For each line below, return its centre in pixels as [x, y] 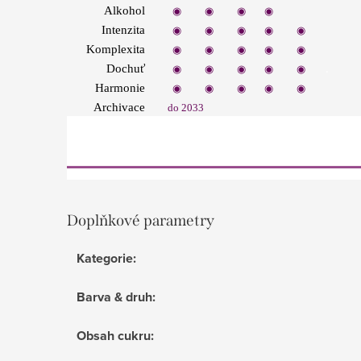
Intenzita [123, 29]
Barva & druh [114, 297]
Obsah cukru [114, 335]
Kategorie [105, 258]
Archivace [119, 107]
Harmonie [120, 87]
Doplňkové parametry [141, 220]
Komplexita [116, 49]
